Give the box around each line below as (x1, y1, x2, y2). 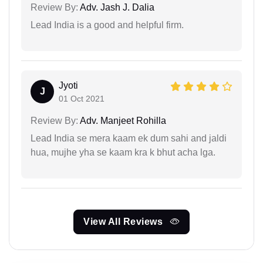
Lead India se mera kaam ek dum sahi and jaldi (31, 133, 227, 143)
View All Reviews (83, 216, 166, 227)
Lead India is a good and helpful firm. (31, 19, 184, 30)
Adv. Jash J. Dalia (78, 2, 154, 12)
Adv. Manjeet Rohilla (78, 115, 166, 126)
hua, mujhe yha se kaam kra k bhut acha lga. (31, 147, 215, 157)
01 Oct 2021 (59, 93, 104, 103)
